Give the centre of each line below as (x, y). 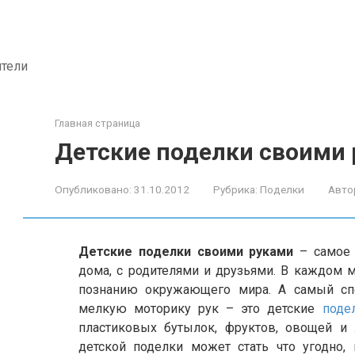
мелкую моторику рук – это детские (200, 309)
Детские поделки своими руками (186, 252)
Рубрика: (235, 189)
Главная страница (97, 123)
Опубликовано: (93, 189)
